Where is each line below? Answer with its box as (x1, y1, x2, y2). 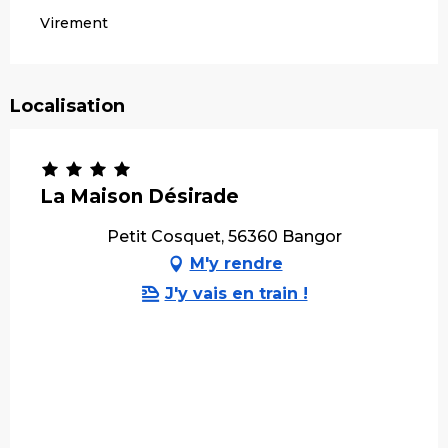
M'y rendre (189, 253, 283, 273)
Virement (40, 13, 108, 32)
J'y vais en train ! (164, 283, 308, 303)
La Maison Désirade (40, 184, 239, 208)
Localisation (10, 94, 125, 117)
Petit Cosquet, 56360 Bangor (106, 226, 342, 246)
